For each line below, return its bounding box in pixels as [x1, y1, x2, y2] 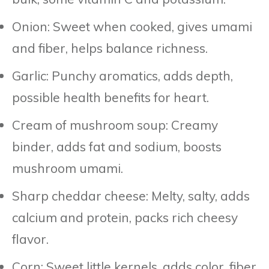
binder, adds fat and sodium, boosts [12, 138, 222, 154]
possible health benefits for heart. [12, 89, 209, 105]
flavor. [12, 231, 49, 247]
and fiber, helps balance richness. [12, 40, 208, 56]
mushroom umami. [12, 160, 123, 176]
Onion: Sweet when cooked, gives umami [12, 18, 252, 34]
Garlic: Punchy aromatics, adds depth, [12, 67, 233, 83]
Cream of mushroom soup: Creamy [12, 116, 218, 133]
